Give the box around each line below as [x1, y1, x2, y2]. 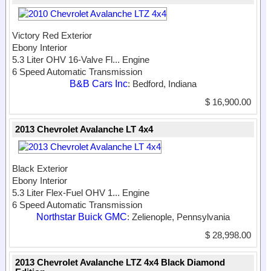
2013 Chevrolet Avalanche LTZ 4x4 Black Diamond [15, 257, 225, 268]
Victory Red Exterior [12, 30, 92, 41]
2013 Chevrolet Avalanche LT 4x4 [15, 124, 153, 135]
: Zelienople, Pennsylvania [127, 212, 230, 223]
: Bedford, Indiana [128, 79, 197, 90]
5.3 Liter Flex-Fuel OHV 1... [12, 188, 120, 198]
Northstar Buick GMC [36, 212, 127, 223]
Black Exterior [12, 163, 68, 174]
